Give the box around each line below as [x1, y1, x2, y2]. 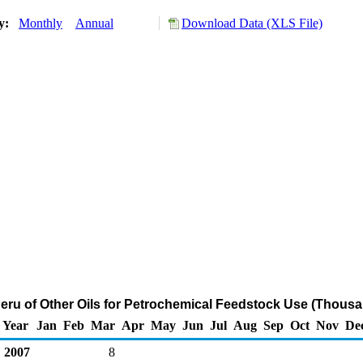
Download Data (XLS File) [181, 16, 322, 30]
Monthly [19, 16, 62, 30]
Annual [75, 16, 113, 30]
